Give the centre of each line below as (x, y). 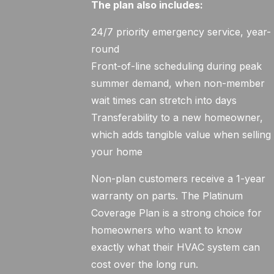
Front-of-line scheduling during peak (177, 66)
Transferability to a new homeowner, (177, 117)
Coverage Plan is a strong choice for (177, 213)
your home (117, 152)
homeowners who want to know (167, 230)
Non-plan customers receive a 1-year (179, 179)
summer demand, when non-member (178, 83)
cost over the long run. (145, 264)
